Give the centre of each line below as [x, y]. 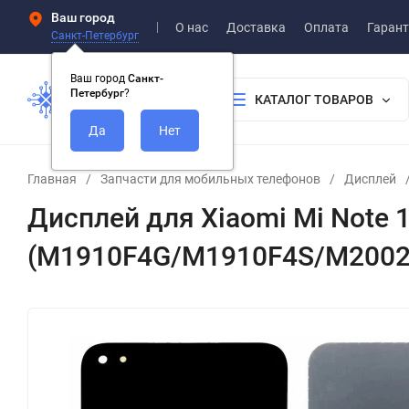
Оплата [326, 27]
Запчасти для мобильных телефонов [210, 179]
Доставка [256, 27]
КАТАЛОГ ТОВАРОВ [314, 100]
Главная [52, 179]
